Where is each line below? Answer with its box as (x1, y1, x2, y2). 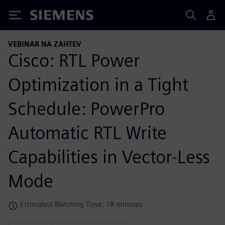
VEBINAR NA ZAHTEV (8, 40, 81, 48)
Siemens (30, 12, 63, 22)
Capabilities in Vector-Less (8, 145, 210, 168)
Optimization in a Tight (8, 73, 188, 95)
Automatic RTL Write (8, 121, 167, 144)
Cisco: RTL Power (8, 49, 140, 71)
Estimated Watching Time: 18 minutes (20, 199, 142, 208)
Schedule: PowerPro (8, 97, 165, 120)
